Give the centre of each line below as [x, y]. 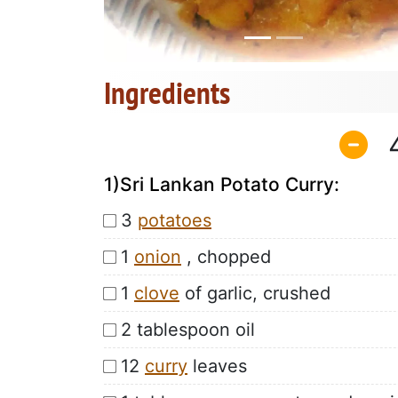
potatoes [175, 220]
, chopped [226, 256]
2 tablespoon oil [188, 329]
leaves [217, 366]
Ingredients [167, 93]
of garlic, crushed [255, 293]
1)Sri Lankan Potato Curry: [222, 184]
